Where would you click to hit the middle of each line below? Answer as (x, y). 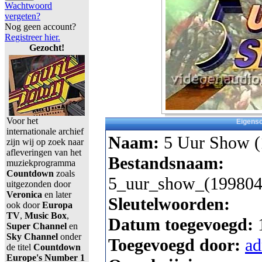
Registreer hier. (32, 37)
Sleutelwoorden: (169, 204)
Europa (57, 205)
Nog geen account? (40, 27)
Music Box (44, 216)
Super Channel (37, 226)
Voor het (22, 121)
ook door (24, 205)
